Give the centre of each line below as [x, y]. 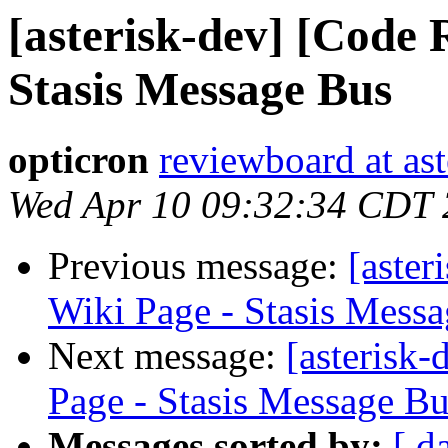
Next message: [167, 356]
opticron [78, 160]
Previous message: [198, 266]
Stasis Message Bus [200, 89]
